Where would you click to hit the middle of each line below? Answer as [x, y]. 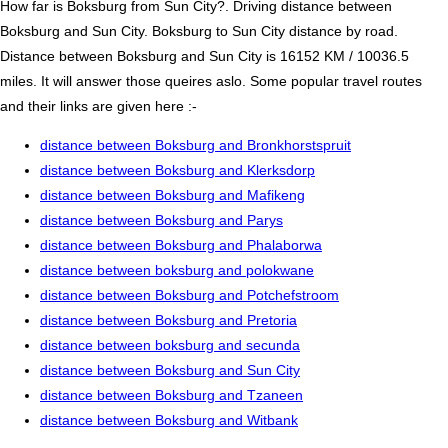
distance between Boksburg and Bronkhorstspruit [195, 145]
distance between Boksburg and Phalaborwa [181, 245]
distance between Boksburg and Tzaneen [171, 395]
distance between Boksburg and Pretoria [168, 320]
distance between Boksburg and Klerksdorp [177, 170]
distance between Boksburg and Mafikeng [172, 195]
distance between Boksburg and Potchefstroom [189, 295]
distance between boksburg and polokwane [177, 270]
